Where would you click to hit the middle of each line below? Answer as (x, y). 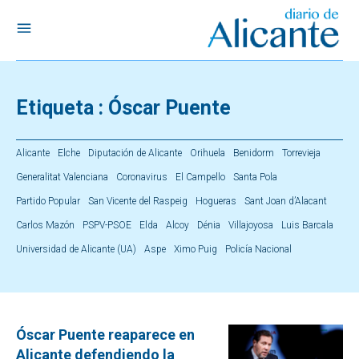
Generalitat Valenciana (62, 177)
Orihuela (208, 153)
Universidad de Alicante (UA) (76, 249)
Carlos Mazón (45, 225)
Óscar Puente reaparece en (105, 335)
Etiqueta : (62, 108)
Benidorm (254, 153)
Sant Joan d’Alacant (286, 201)
